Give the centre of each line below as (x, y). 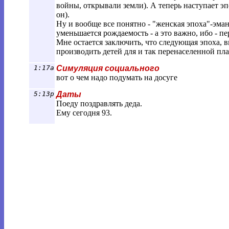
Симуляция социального (108, 68)
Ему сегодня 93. (84, 113)
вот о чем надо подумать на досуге (117, 77)
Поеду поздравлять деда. (99, 104)
